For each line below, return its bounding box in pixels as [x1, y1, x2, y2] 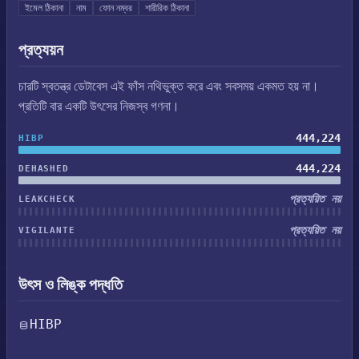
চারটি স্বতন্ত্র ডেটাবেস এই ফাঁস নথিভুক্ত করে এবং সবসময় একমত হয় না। [18, 79, 319, 94]
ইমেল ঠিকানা [25, 2, 63, 14]
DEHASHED [18, 163, 69, 174]
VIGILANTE [18, 225, 75, 236]
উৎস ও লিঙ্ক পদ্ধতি [18, 275, 123, 294]
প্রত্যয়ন [18, 40, 63, 59]
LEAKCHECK [18, 194, 75, 204]
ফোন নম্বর [99, 2, 132, 14]
